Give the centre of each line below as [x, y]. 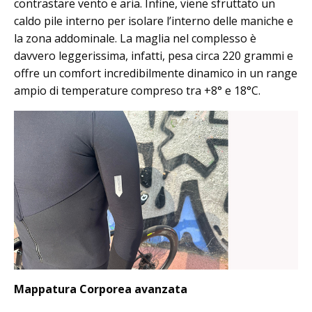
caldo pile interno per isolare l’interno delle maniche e [154, 21]
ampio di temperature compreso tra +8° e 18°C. [139, 90]
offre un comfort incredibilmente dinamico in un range [156, 73]
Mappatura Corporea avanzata [102, 289]
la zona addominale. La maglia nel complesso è [135, 38]
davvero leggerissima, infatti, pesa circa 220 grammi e [154, 55]
